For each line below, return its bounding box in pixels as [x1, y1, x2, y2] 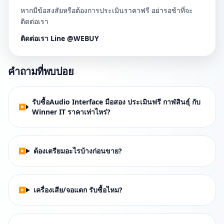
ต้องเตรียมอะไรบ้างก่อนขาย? [33, 146, 122, 155]
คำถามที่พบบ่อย [8, 64, 73, 78]
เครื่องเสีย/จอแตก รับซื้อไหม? [33, 185, 122, 194]
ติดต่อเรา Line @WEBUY [20, 33, 99, 43]
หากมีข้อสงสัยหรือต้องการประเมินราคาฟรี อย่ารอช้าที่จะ [20, 5, 193, 15]
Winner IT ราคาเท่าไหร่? [32, 107, 111, 116]
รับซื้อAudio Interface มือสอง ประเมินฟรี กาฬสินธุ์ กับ [32, 97, 201, 106]
